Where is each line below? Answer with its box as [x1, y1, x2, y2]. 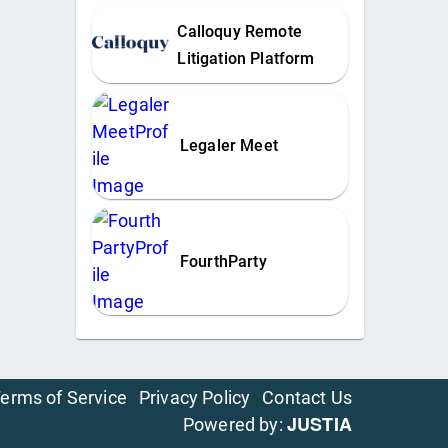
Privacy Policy [138, 386, 251, 408]
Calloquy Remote [177, 22, 302, 41]
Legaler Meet [179, 136, 278, 156]
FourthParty [179, 252, 267, 272]
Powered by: [182, 413, 287, 435]
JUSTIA [286, 410, 352, 437]
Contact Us [262, 386, 352, 408]
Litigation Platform [177, 49, 315, 68]
